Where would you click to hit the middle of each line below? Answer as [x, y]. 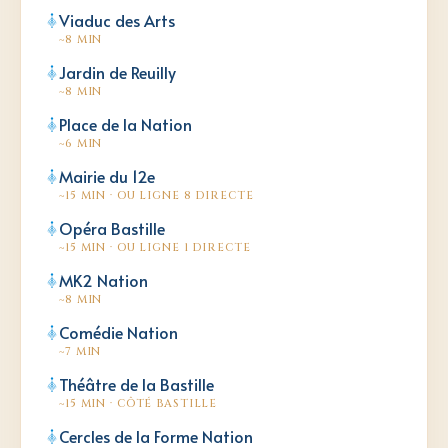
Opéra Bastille [112, 227]
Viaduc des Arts [117, 19]
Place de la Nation [125, 123]
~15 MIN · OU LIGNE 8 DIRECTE [156, 195]
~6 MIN [81, 143]
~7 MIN [80, 351]
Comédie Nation [118, 331]
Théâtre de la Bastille [136, 383]
